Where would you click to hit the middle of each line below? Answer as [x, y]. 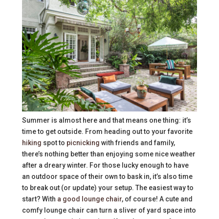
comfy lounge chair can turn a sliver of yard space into [109, 210]
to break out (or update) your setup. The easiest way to [108, 188]
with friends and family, [137, 143]
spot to [54, 143]
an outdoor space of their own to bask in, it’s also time [107, 176]
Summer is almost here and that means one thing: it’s [106, 120]
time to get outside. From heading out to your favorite [107, 131]
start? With [39, 199]
